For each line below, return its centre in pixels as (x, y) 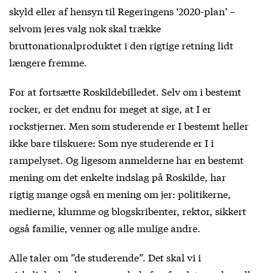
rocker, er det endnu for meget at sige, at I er (110, 108)
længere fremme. (48, 62)
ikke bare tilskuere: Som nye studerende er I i (112, 142)
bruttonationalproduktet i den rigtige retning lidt (121, 44)
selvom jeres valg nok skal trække (85, 27)
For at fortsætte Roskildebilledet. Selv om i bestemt (125, 91)
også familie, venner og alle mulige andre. (105, 227)
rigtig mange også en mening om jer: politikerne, (120, 193)
